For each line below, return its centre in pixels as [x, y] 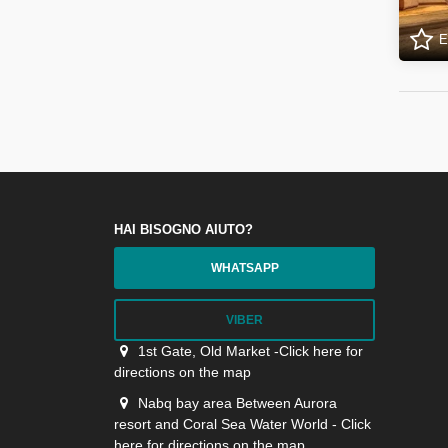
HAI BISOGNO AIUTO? [183, 229]
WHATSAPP [244, 268]
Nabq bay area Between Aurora [237, 403]
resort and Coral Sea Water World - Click [242, 424]
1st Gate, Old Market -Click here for [250, 351]
